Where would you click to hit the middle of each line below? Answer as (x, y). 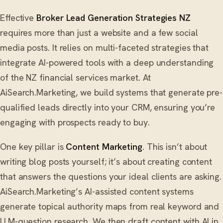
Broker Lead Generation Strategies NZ (113, 18)
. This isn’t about (175, 146)
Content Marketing (104, 146)
